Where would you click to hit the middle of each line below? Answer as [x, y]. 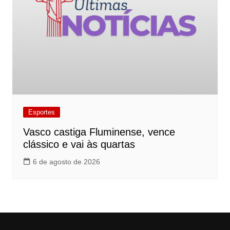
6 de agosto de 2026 [66, 162]
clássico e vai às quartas [79, 145]
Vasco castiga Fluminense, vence [99, 132]
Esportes [41, 112]
